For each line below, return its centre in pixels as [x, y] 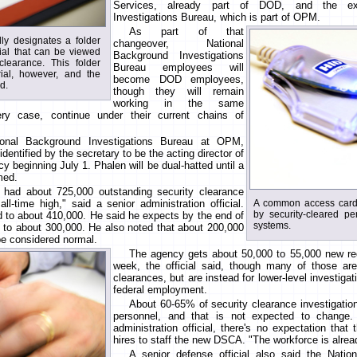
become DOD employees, [178, 80]
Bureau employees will [178, 68]
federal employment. [160, 290]
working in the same [178, 104]
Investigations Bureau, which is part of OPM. [217, 18]
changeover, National [178, 44]
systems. [272, 226]
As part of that [186, 32]
